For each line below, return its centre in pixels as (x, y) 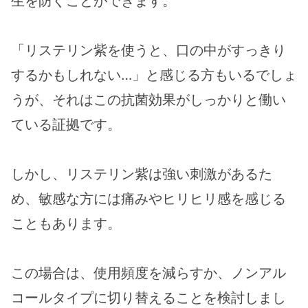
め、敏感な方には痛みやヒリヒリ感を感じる (148, 198)
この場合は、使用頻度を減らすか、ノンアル (148, 273)
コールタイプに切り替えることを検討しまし (148, 297)
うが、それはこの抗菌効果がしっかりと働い (148, 99)
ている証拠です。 (66, 124)
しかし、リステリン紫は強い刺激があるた (142, 174)
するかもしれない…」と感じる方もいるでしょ (154, 75)
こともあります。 (66, 223)
